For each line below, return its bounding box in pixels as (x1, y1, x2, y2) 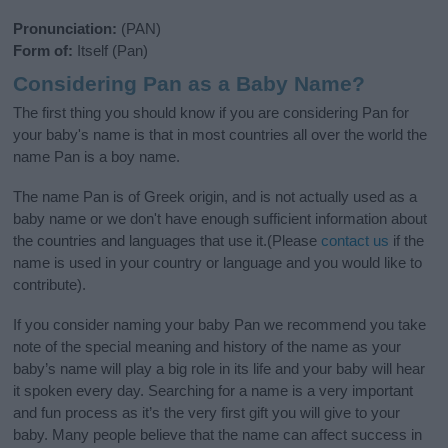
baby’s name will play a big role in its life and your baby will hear (13, 359, 426, 377)
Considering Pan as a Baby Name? (13, 72, 366, 96)
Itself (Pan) (73, 42, 149, 60)
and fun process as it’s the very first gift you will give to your (13, 403, 401, 421)
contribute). (13, 275, 87, 293)
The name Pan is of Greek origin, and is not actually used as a (13, 187, 418, 205)
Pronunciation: (13, 20, 118, 38)
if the (389, 231, 425, 249)
